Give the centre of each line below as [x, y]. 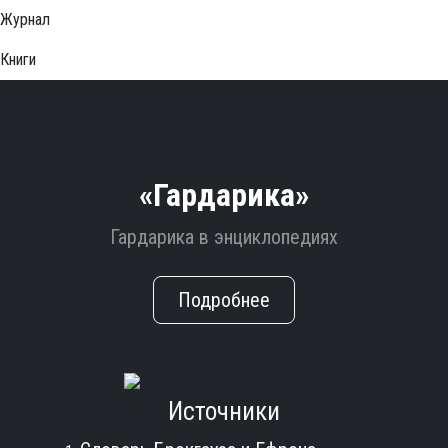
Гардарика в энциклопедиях [224, 237]
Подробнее [224, 300]
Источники [224, 411]
